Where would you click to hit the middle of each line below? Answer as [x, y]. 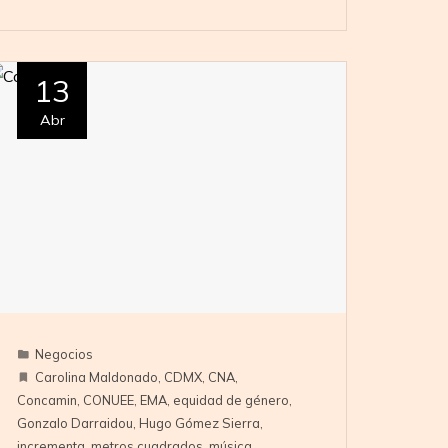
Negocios [64, 354]
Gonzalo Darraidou [75, 423]
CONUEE [109, 400]
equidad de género [231, 400]
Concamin [47, 400]
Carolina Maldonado [97, 377]
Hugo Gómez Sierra [200, 423]
